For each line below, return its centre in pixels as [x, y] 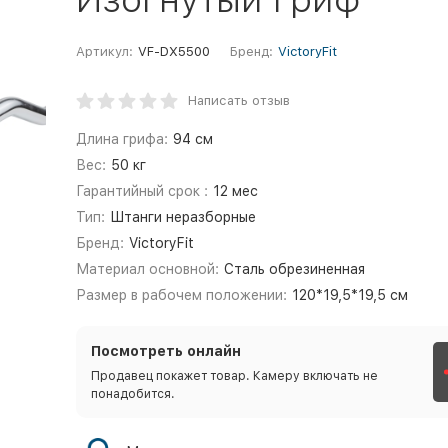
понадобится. [132, 394]
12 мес [236, 191]
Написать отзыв [238, 100]
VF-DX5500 [173, 51]
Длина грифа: [121, 139]
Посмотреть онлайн [165, 351]
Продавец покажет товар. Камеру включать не [234, 376]
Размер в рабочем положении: [181, 295]
